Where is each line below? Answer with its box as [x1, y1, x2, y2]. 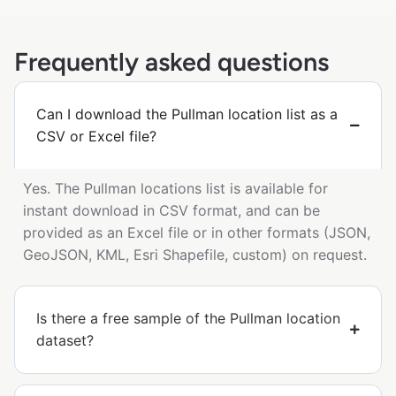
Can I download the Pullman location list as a [36, 105, 338, 124]
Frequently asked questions [14, 47, 329, 78]
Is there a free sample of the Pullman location [36, 309, 340, 328]
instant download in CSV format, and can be [23, 202, 320, 220]
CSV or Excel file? [36, 127, 156, 146]
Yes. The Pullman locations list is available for [23, 179, 328, 198]
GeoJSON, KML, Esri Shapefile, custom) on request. [23, 246, 367, 264]
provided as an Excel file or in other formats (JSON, [23, 224, 370, 242]
